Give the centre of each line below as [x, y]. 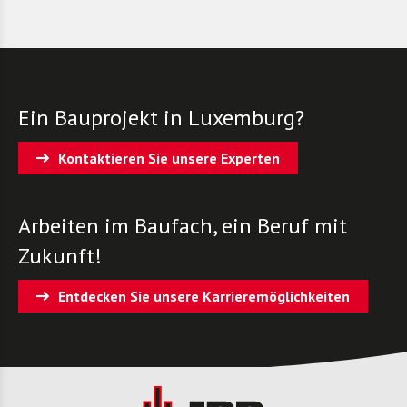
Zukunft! [60, 256]
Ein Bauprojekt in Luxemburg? [161, 118]
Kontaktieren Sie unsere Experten [169, 158]
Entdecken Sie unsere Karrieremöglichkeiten [204, 296]
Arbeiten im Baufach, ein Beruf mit [183, 226]
